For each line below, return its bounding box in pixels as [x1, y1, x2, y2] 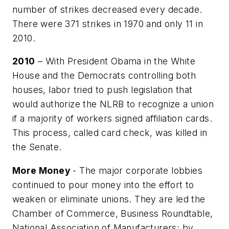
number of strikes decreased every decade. [12, 4, 202, 15]
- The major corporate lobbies [73, 165, 203, 176]
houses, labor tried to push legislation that [12, 84, 193, 96]
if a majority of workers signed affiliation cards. [12, 113, 212, 124]
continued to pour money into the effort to [12, 179, 194, 191]
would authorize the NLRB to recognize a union [12, 99, 214, 110]
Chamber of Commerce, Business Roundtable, [12, 208, 213, 219]
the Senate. [12, 142, 62, 153]
